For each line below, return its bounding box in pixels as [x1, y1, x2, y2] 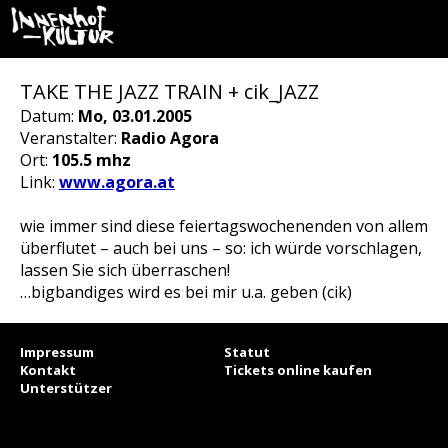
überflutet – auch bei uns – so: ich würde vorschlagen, [20, 237, 422, 259]
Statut [224, 343, 270, 361]
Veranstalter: [20, 127, 121, 149]
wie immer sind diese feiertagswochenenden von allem [20, 215, 428, 237]
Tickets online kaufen [224, 361, 372, 379]
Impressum [20, 343, 94, 361]
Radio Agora [121, 127, 219, 149]
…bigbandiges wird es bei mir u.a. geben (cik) [20, 281, 352, 303]
